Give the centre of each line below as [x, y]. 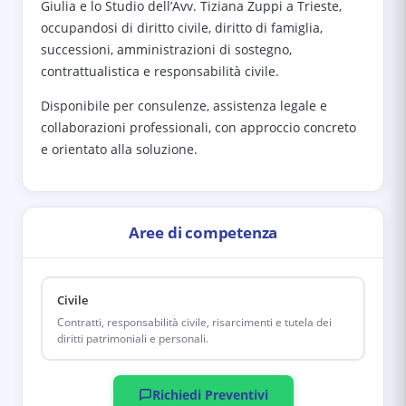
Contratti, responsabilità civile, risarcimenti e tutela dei [194, 322]
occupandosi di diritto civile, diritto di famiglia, [182, 28]
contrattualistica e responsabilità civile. [160, 71]
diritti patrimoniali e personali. [132, 338]
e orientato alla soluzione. [119, 149]
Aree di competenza [203, 232]
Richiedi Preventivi [210, 395]
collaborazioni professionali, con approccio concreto [198, 127]
